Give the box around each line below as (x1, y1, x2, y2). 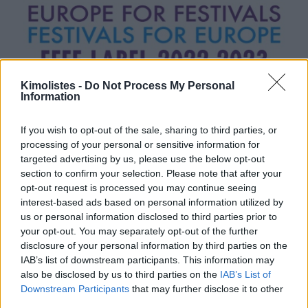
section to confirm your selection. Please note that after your (21, 167, 282, 179)
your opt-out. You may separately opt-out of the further (21, 225, 258, 236)
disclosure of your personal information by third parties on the (21, 239, 287, 251)
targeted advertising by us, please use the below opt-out (21, 153, 265, 164)
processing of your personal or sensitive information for (21, 138, 260, 150)
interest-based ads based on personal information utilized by (21, 196, 283, 208)
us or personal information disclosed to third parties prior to (21, 210, 277, 222)
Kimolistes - (21, 79, 85, 91)
